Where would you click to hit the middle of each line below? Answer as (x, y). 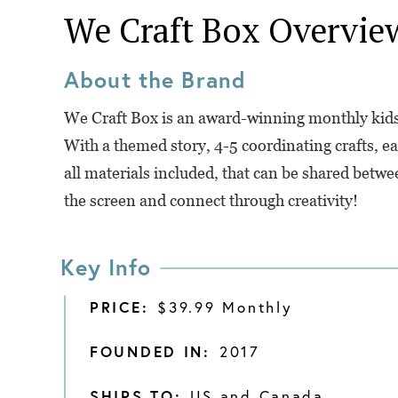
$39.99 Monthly (225, 307)
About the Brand (155, 80)
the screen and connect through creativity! (211, 200)
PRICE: (119, 307)
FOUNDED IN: (150, 351)
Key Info (106, 267)
